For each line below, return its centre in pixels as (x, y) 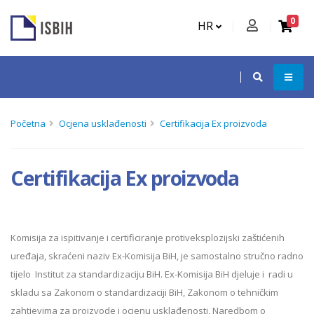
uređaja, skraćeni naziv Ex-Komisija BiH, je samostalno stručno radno (157, 256)
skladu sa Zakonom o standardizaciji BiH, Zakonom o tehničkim (144, 292)
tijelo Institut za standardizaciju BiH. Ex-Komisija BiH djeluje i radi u (152, 274)
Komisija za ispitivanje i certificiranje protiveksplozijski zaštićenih (148, 238)
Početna (28, 123)
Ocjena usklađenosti (103, 123)
